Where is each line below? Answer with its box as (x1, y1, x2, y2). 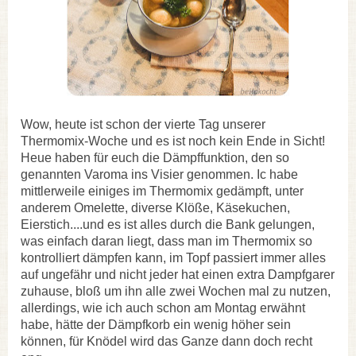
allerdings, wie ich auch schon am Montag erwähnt (21, 300, 305, 315)
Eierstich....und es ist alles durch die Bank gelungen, (21, 217, 315, 231)
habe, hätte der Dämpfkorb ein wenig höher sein (21, 317, 291, 331)
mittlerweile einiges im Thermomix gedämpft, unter (21, 184, 304, 198)
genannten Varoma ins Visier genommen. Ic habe (21, 167, 298, 181)
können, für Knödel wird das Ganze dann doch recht (21, 334, 312, 348)
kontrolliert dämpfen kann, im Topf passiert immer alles (21, 250, 326, 265)
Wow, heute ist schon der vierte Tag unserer (21, 117, 265, 131)
